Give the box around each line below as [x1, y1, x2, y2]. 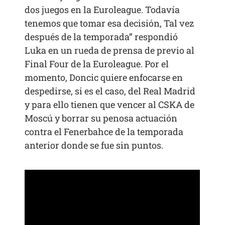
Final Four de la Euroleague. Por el [25, 58, 169, 70]
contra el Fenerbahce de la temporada [25, 126, 184, 138]
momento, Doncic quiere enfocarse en [25, 71, 183, 84]
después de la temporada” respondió [25, 31, 178, 43]
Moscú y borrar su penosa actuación [25, 112, 178, 125]
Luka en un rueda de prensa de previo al [25, 44, 195, 57]
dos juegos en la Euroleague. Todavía [25, 4, 180, 16]
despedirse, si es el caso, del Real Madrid [25, 85, 196, 97]
